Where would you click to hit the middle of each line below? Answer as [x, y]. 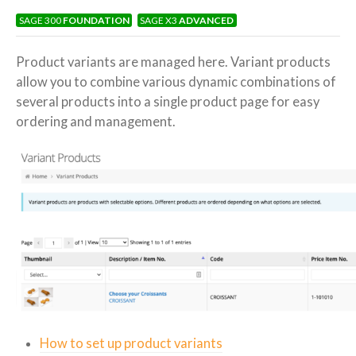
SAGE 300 [41, 20]
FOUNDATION [96, 20]
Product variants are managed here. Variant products [173, 62]
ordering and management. [96, 121]
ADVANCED [207, 20]
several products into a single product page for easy [168, 101]
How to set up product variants [131, 343]
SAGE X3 [160, 20]
